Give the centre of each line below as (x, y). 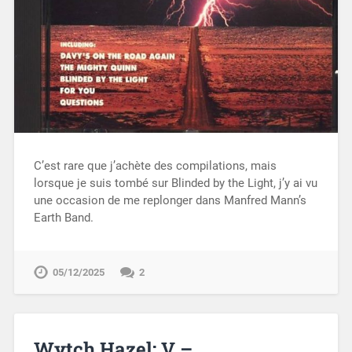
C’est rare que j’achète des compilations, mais (155, 165)
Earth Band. (63, 217)
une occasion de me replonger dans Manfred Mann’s (170, 200)
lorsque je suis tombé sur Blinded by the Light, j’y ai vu (175, 183)
